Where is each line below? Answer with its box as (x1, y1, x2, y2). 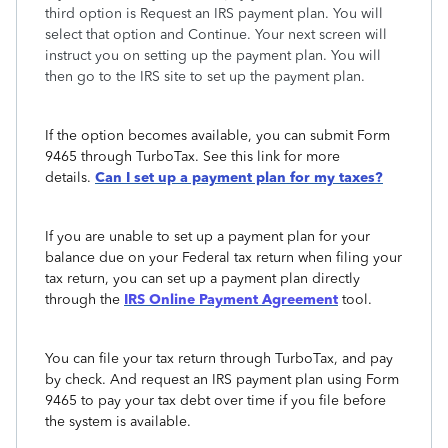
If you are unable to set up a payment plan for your (45, 228, 370, 245)
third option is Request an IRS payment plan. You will (45, 5, 383, 22)
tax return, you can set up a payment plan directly (45, 270, 360, 287)
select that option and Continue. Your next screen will (45, 26, 387, 43)
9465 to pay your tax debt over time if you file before (45, 392, 386, 409)
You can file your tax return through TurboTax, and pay (45, 350, 393, 367)
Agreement (262, 291, 338, 308)
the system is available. (45, 413, 191, 430)
